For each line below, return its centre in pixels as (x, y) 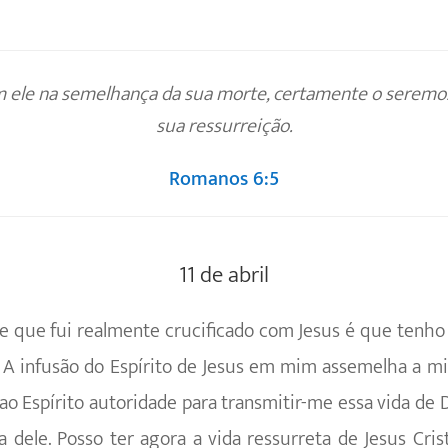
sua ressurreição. (224, 126)
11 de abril (224, 275)
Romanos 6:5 (224, 178)
